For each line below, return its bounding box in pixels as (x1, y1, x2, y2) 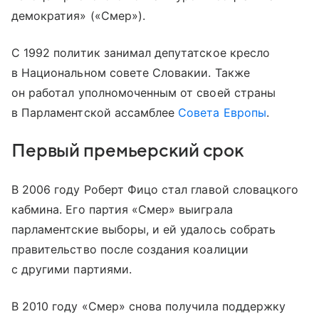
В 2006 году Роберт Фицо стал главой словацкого (11, 182, 299, 197)
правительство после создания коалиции (11, 241, 249, 256)
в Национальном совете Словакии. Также (11, 65, 250, 80)
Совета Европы (178, 105, 266, 120)
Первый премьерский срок (11, 140, 244, 161)
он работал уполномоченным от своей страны (11, 85, 276, 100)
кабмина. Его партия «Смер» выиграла (11, 202, 233, 216)
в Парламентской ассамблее (11, 105, 179, 120)
